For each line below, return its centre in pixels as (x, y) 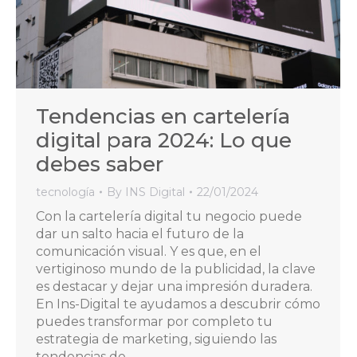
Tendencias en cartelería (163, 117)
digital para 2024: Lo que (164, 141)
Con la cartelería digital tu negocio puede (169, 217)
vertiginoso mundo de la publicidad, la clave (176, 269)
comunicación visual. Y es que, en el (149, 252)
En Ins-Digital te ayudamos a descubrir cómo (178, 304)
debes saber (100, 165)
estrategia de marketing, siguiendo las (156, 339)
